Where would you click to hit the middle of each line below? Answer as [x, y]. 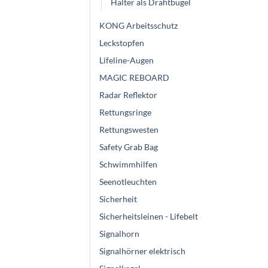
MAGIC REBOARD [134, 78]
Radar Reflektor [128, 95]
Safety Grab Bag [129, 147]
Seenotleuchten [128, 182]
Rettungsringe [125, 112]
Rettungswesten [129, 130]
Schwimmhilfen [128, 165]
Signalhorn [119, 234]
